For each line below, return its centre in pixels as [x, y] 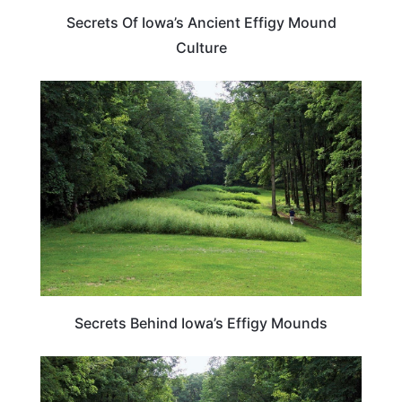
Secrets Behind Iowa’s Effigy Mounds [201, 323]
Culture [201, 48]
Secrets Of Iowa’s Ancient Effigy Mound [201, 23]
